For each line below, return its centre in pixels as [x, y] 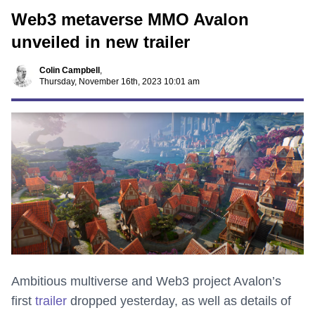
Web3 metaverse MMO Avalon [130, 19]
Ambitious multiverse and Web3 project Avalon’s [146, 282]
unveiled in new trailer [101, 42]
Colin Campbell [70, 70]
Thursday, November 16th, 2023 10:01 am [120, 82]
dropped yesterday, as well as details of [179, 301]
